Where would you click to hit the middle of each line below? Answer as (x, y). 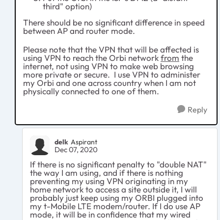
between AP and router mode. (79, 31)
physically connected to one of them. (91, 91)
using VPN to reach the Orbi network (92, 58)
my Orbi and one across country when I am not (110, 83)
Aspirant (84, 142)
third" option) (67, 6)
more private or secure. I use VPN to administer (112, 75)
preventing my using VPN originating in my (109, 181)
